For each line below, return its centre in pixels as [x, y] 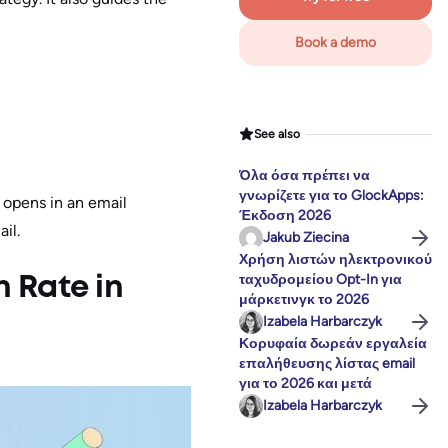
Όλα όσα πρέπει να [304, 176]
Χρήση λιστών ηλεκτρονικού [335, 260]
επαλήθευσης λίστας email [327, 364]
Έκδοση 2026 [285, 216]
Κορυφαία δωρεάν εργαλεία [333, 344]
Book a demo [335, 43]
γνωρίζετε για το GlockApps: [331, 196]
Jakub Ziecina [306, 238]
